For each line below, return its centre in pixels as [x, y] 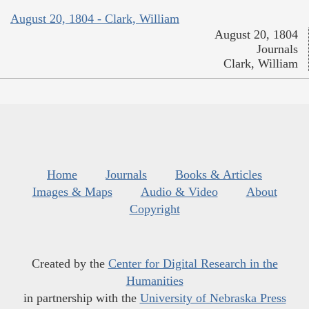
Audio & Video [179, 192]
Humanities [154, 281]
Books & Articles [219, 175]
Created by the [70, 264]
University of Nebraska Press [213, 298]
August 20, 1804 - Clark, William [95, 19]
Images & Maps [72, 192]
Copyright [154, 209]
